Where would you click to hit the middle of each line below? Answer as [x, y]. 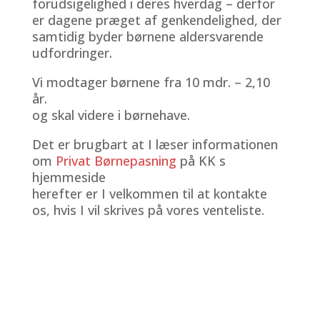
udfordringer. [72, 52]
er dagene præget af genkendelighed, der [156, 20]
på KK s [202, 160]
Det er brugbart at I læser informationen [155, 144]
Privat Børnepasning [117, 160]
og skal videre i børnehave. [111, 115]
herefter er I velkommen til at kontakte [149, 193]
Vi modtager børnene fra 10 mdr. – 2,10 [151, 82]
